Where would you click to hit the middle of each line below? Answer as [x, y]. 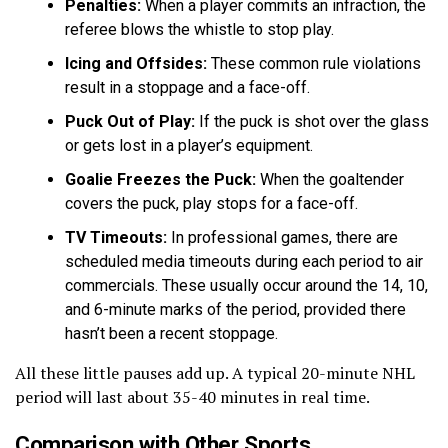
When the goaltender [330, 179]
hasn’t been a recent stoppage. [171, 333]
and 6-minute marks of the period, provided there [235, 309]
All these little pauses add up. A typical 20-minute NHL [215, 372]
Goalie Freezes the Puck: [160, 179]
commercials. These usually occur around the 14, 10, [246, 285]
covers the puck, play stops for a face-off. [211, 203]
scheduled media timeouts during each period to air [244, 261]
